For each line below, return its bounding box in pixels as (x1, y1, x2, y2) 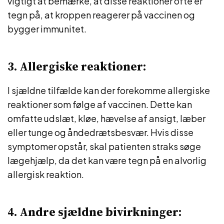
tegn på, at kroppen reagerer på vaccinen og (7, 9, 195, 20)
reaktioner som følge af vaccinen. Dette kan (7, 98, 192, 110)
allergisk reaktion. (7, 168, 84, 180)
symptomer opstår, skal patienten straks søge (7, 140, 201, 152)
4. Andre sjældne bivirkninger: (7, 203, 181, 220)
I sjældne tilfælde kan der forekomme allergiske (7, 84, 210, 96)
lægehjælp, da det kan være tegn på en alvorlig (7, 154, 206, 166)
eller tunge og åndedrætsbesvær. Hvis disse (7, 126, 193, 138)
